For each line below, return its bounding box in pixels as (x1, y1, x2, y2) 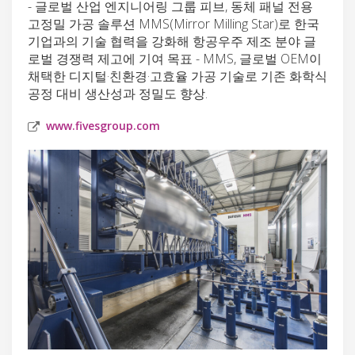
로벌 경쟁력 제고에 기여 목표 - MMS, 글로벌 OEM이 (28, 49, 322, 67)
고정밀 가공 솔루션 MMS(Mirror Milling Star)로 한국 (28, 14, 319, 32)
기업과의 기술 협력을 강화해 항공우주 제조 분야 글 (28, 32, 316, 50)
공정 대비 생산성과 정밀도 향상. (28, 84, 208, 102)
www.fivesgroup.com (46, 117, 160, 133)
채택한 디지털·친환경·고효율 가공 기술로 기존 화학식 (28, 67, 327, 85)
